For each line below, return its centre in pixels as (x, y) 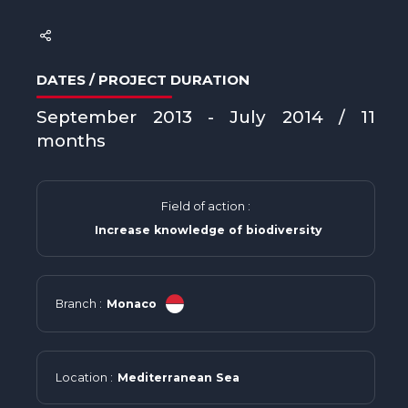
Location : (85, 377)
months (71, 141)
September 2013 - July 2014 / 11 (206, 117)
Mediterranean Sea (179, 377)
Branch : (79, 303)
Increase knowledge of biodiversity (208, 230)
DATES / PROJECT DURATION (143, 80)
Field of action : (206, 206)
